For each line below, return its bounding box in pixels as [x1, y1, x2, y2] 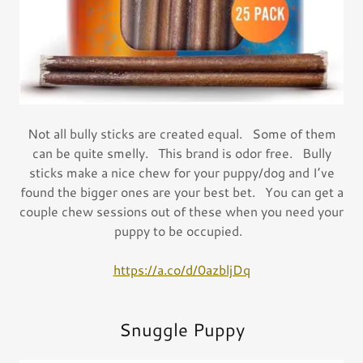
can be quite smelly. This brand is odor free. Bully [32, 143, 331, 162]
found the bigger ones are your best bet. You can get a [19, 181, 344, 201]
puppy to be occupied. [114, 220, 249, 240]
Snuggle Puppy [118, 316, 245, 342]
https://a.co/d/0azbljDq [113, 259, 250, 279]
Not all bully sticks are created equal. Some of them [27, 123, 336, 143]
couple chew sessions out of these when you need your [19, 201, 344, 220]
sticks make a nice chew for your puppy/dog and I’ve [28, 162, 335, 181]
